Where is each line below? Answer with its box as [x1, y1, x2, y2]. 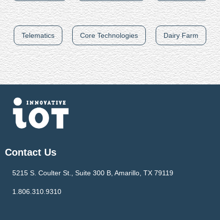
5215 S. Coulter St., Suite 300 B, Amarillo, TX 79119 [12, 168, 173, 177]
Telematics [22, 31, 55, 39]
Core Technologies [80, 31, 138, 39]
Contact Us [5, 146, 56, 158]
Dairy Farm [164, 31, 198, 39]
